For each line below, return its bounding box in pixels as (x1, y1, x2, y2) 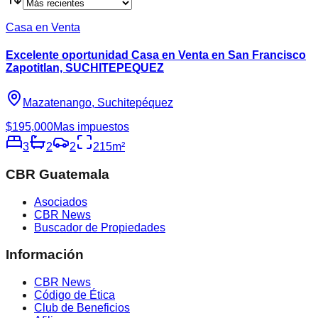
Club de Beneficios (34, 302, 130, 314)
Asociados (34, 195, 87, 208)
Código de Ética (34, 289, 115, 302)
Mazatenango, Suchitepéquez (23, 97, 173, 109)
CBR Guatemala (6, 166, 109, 182)
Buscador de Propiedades (34, 221, 165, 234)
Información (6, 247, 84, 263)
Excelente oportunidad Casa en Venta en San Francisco (6, 48, 306, 61)
